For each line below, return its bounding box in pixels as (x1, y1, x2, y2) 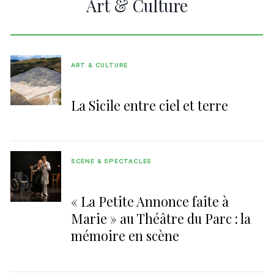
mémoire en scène (70, 226, 179, 244)
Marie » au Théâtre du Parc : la (70, 209, 251, 227)
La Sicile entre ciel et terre (70, 96, 228, 114)
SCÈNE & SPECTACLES (70, 158, 152, 165)
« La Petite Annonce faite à (70, 192, 229, 210)
